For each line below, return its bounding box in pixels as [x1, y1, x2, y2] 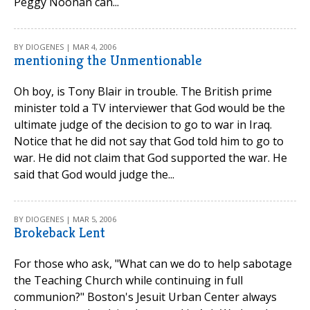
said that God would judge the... [14, 167, 174, 182]
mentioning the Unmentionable [14, 52, 202, 69]
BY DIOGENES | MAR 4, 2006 [14, 42, 116, 52]
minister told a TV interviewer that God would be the [14, 100, 285, 116]
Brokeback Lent [14, 224, 105, 241]
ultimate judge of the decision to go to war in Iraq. [14, 117, 272, 132]
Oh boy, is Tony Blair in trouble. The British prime [14, 84, 272, 99]
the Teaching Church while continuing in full [14, 273, 243, 288]
